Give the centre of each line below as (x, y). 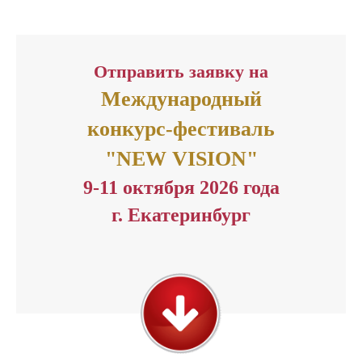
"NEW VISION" (181, 159)
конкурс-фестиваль (181, 129)
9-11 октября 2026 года (181, 187)
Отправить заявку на (181, 72)
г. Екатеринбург (181, 215)
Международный (181, 99)
